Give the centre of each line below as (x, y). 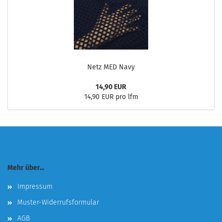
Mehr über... (26, 168)
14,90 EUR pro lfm (111, 97)
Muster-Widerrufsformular (58, 202)
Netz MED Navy (111, 67)
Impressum (35, 187)
